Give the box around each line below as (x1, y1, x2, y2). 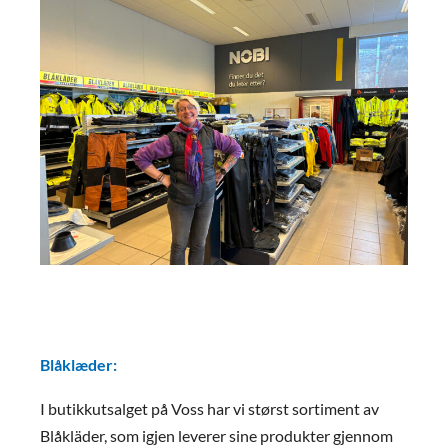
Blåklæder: (40, 355, 117, 374)
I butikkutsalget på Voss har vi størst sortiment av (40, 399, 379, 418)
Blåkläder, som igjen (40, 426, 178, 445)
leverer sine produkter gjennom (178, 426, 393, 445)
